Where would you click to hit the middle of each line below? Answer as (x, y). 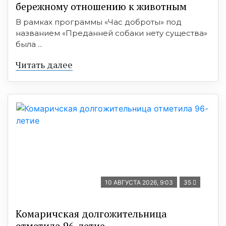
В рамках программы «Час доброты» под (99, 22)
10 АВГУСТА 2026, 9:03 (139, 182)
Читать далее (44, 64)
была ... (29, 44)
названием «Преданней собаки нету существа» (111, 33)
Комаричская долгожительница (91, 213)
